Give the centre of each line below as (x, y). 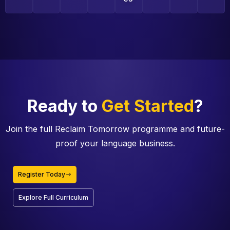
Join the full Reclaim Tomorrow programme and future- (115, 129)
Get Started (148, 106)
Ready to (64, 106)
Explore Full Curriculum (53, 197)
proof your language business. (115, 143)
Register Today (42, 174)
